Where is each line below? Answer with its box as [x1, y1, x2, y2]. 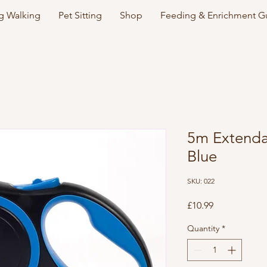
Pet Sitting [58, 10, 102, 21]
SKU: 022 [187, 176, 215, 185]
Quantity [187, 222, 219, 234]
